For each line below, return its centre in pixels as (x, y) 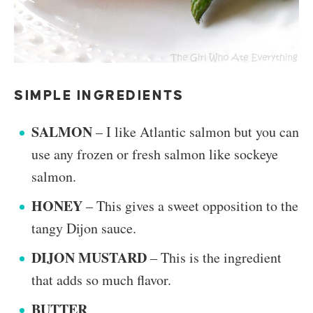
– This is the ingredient (214, 258)
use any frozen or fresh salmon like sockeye (155, 154)
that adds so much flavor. (101, 280)
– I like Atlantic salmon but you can (196, 132)
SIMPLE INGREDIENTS (99, 96)
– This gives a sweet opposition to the (190, 206)
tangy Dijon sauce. (84, 228)
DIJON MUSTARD (89, 258)
